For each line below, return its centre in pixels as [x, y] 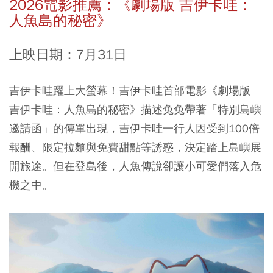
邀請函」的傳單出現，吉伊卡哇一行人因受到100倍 [134, 128]
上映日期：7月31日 [68, 55]
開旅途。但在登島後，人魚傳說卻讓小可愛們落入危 [135, 166]
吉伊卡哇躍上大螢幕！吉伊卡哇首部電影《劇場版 [130, 90]
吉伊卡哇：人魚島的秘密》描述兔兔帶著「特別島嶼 [135, 109]
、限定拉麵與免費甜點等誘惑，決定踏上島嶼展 [146, 147]
